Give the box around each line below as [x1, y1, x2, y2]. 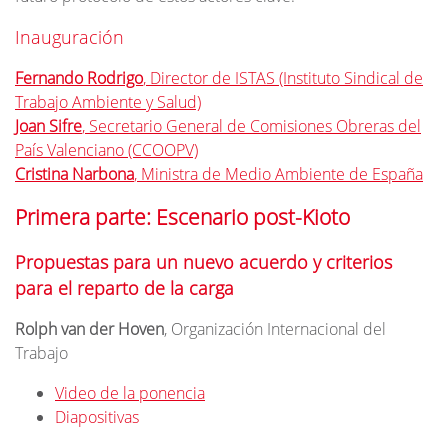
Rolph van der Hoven [15, 318, 164, 340]
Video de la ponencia [55, 382, 205, 404]
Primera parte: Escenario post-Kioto [15, 203, 350, 231]
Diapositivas [55, 406, 139, 428]
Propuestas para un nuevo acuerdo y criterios [15, 250, 392, 274]
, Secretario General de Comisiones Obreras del [82, 115, 421, 137]
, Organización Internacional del [164, 318, 386, 340]
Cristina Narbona [15, 163, 134, 185]
